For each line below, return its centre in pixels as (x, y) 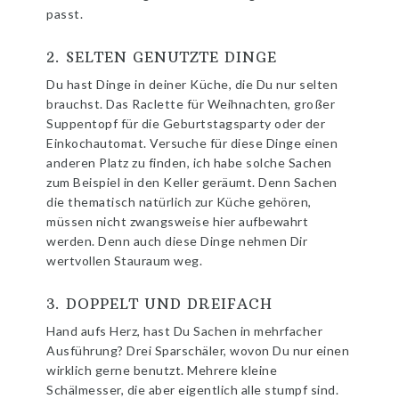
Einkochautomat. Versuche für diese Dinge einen (192, 142)
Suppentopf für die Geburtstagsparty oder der (186, 123)
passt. (65, 13)
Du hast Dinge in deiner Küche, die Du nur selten (192, 84)
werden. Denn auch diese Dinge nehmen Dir (177, 240)
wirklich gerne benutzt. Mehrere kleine (162, 370)
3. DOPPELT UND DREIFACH (160, 303)
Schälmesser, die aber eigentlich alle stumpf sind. (193, 389)
